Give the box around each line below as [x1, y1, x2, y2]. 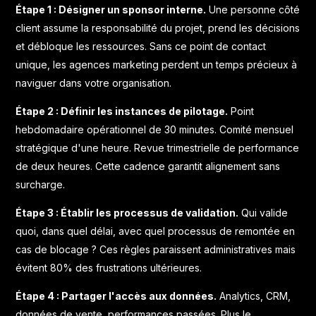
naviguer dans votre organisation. [16, 76, 172, 89]
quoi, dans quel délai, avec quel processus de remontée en [16, 224, 296, 237]
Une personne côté [206, 3, 300, 16]
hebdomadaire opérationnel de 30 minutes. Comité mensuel [16, 123, 294, 135]
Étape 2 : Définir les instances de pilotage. [16, 104, 229, 117]
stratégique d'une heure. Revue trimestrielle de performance [16, 141, 300, 154]
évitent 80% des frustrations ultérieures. [16, 261, 202, 274]
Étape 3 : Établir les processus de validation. [16, 206, 239, 219]
